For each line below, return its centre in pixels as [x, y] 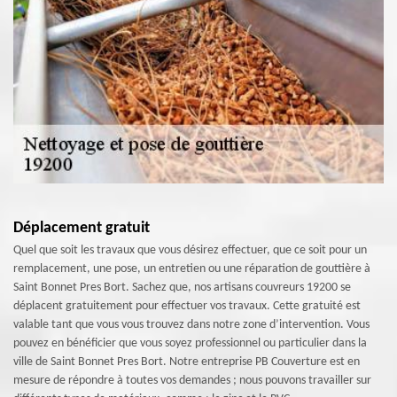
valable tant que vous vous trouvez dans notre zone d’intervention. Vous [191, 325]
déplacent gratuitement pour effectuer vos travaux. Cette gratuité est [187, 306]
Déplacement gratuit [82, 228]
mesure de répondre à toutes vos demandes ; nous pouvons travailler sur [192, 381]
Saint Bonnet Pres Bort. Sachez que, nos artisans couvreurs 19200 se [182, 288]
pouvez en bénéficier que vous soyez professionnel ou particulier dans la [190, 343]
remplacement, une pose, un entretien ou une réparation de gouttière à [192, 269]
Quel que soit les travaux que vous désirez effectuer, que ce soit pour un [190, 250]
